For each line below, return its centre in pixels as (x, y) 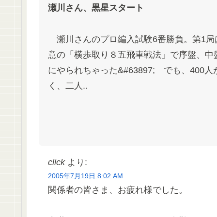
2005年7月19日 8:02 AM (85, 176)
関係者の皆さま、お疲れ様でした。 (118, 190)
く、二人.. (68, 85)
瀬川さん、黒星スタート (96, 8)
